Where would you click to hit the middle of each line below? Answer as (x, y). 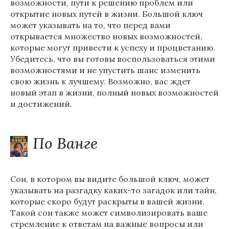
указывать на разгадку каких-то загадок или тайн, (113, 190)
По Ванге (65, 143)
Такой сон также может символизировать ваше (109, 213)
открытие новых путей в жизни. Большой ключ (107, 14)
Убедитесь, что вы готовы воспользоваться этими (113, 59)
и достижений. (41, 104)
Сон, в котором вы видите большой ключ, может (110, 179)
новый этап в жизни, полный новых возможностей (114, 93)
